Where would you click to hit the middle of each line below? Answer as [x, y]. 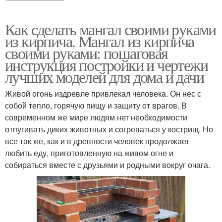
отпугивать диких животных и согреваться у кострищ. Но [109, 129]
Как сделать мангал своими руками [111, 29]
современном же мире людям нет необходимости [96, 117]
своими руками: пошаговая [86, 53]
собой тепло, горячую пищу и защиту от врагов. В [96, 106]
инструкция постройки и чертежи [106, 65]
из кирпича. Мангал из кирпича [100, 41]
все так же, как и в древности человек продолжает [97, 141]
